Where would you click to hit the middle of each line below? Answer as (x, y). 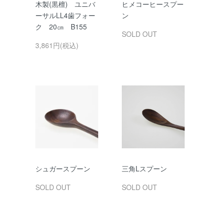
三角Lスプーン (144, 168)
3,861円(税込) (57, 45)
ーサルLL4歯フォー (65, 15)
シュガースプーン (63, 168)
